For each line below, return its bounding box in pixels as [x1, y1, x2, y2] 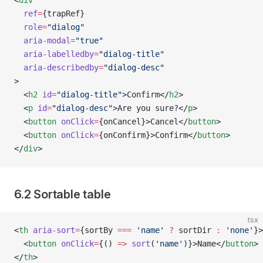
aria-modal [14, 36, 70, 45]
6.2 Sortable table [14, 187, 111, 201]
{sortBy [80, 225, 117, 235]
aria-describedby [14, 63, 99, 72]
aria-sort [28, 225, 75, 235]
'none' [221, 225, 254, 235]
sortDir [174, 225, 216, 235]
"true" [75, 36, 103, 45]
